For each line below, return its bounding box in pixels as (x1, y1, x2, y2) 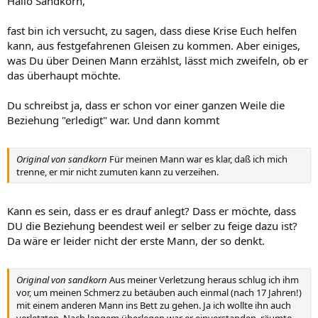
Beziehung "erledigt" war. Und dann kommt (7, 112, 219, 127)
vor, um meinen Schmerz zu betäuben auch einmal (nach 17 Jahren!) (16, 286, 302, 299)
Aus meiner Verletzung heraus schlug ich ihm (107, 273, 299, 286)
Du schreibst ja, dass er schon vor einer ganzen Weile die (7, 97, 285, 112)
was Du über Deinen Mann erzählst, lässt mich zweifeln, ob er (7, 53, 308, 67)
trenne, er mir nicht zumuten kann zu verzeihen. (16, 165, 219, 178)
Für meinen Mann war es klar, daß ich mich (107, 153, 287, 165)
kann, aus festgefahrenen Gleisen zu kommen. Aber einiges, (7, 38, 300, 53)
